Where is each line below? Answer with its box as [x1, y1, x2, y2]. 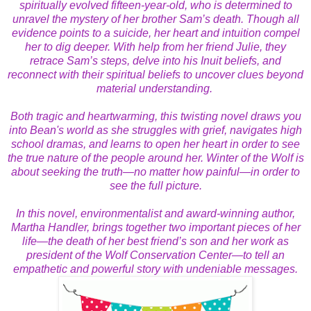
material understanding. [96, 82, 215, 94]
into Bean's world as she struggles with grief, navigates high [9, 124, 302, 136]
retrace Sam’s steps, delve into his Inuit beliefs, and [30, 54, 281, 67]
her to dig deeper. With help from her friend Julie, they [25, 40, 286, 53]
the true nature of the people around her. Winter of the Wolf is [7, 151, 304, 164]
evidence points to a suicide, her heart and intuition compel [11, 26, 300, 39]
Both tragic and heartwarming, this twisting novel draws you [10, 110, 301, 122]
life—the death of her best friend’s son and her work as [22, 235, 289, 247]
